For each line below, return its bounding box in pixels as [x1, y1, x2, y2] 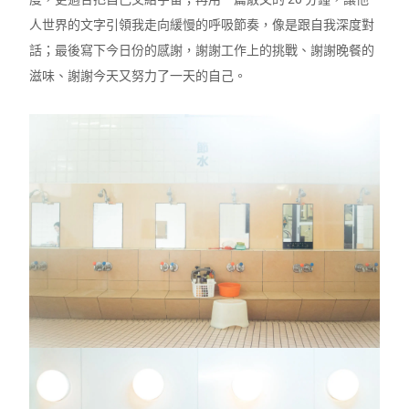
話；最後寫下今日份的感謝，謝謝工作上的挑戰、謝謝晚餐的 [29, 43, 375, 58]
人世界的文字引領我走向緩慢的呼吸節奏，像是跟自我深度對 [29, 17, 375, 33]
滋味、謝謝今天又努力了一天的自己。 [29, 68, 247, 84]
